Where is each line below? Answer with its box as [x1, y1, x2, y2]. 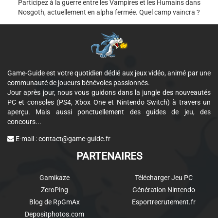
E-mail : [14, 135, 38, 143]
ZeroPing [41, 186, 68, 194]
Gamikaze [39, 174, 70, 182]
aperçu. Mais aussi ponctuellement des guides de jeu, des [7, 108, 211, 116]
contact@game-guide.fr [38, 135, 110, 143]
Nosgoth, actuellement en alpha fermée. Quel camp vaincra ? [18, 8, 200, 16]
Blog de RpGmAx [29, 198, 80, 206]
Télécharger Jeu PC [134, 174, 193, 182]
